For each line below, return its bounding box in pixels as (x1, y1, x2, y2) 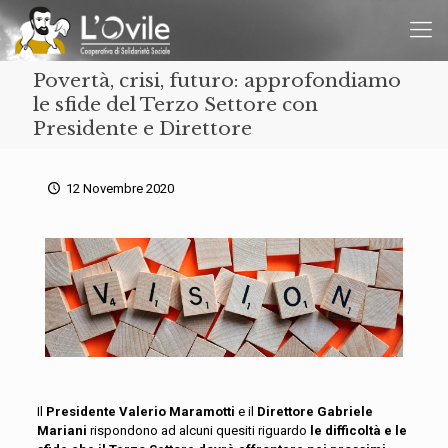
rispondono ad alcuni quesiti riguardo (86, 423, 310, 439)
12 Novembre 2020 (66, 181, 175, 196)
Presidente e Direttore (33, 117, 252, 140)
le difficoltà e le (309, 423, 407, 439)
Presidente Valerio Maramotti (45, 404, 235, 420)
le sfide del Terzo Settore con (33, 93, 318, 116)
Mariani (36, 423, 87, 439)
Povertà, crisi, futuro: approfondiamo (33, 69, 401, 92)
